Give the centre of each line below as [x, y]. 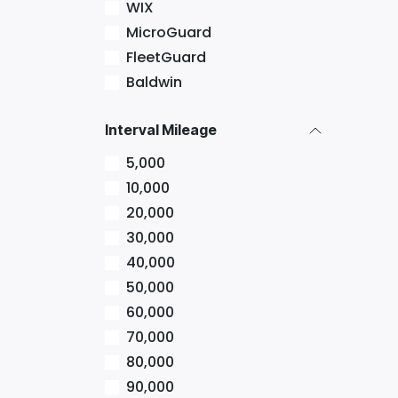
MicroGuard [169, 32]
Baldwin [154, 82]
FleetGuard [166, 57]
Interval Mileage [161, 130]
